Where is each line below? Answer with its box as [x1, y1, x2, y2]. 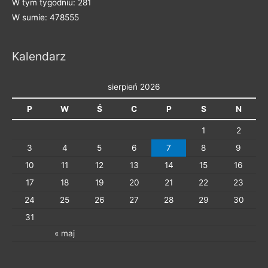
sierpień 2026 [108, 81, 160, 92]
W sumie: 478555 [12, 12, 79, 22]
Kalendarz [12, 48, 66, 63]
